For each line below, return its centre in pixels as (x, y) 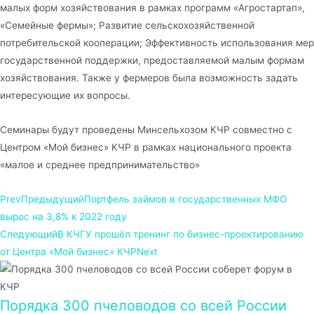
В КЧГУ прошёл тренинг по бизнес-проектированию (180, 234)
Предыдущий (53, 199)
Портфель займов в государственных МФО (185, 199)
